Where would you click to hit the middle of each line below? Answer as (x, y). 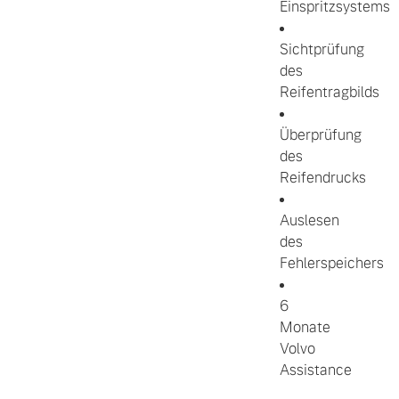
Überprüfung (321, 134)
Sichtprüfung (322, 49)
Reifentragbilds (330, 92)
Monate (305, 327)
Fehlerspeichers (332, 263)
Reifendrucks (323, 177)
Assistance (316, 370)
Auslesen (309, 220)
